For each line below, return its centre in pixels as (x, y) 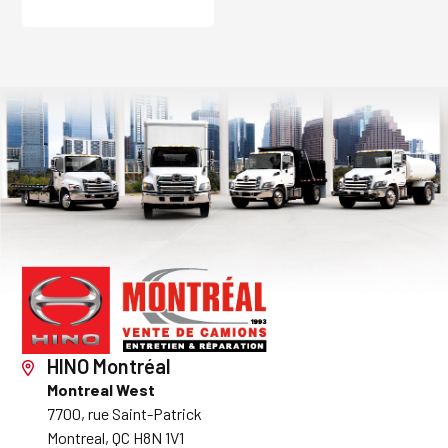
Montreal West (101, 390)
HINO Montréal (109, 366)
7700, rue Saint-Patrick (125, 414)
